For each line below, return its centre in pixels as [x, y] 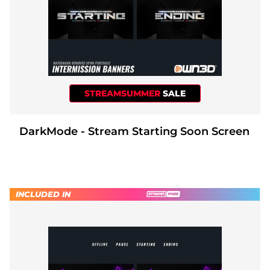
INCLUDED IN [43, 194]
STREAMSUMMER [124, 93]
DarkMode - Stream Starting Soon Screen [165, 131]
